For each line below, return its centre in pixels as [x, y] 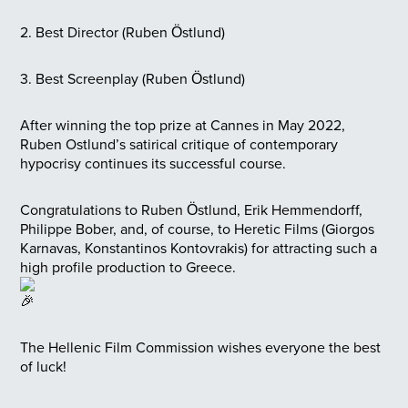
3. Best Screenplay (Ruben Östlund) [133, 78]
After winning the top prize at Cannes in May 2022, [183, 124]
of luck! [43, 366]
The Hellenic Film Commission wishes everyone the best [200, 347]
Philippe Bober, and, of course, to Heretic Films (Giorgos [197, 228]
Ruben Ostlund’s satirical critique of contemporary [179, 143]
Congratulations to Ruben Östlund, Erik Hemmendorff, [191, 209]
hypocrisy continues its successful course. [153, 163]
